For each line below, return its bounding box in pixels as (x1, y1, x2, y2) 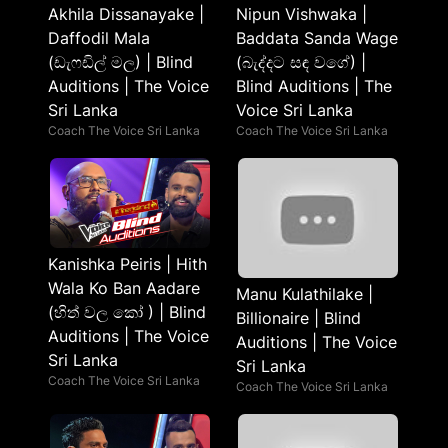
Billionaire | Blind (236, 308, 361, 328)
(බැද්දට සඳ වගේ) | (236, 52, 366, 72)
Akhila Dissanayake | (48, 4, 204, 24)
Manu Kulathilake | (236, 284, 373, 304)
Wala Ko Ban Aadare (48, 278, 200, 298)
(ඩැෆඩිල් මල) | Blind (48, 52, 193, 72)
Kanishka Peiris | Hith (48, 254, 207, 274)
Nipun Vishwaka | (236, 4, 367, 24)
